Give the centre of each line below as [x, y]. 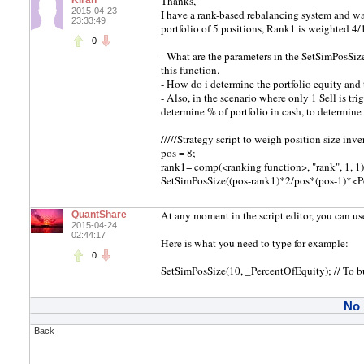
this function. [190, 70]
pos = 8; [178, 153]
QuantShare [99, 214]
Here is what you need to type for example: [255, 243]
